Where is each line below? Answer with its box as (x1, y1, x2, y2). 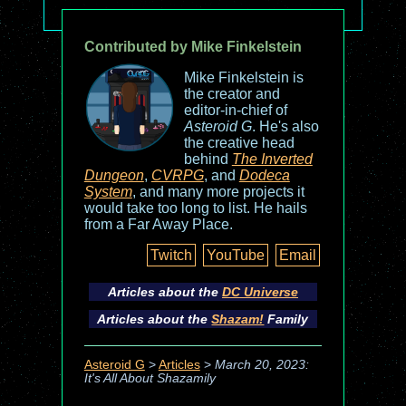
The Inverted (231, 151, 313, 167)
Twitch (150, 247, 193, 263)
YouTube (207, 247, 266, 263)
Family (264, 312, 309, 326)
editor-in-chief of (183, 102, 287, 118)
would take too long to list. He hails (83, 200, 307, 216)
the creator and (183, 86, 280, 101)
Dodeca (238, 168, 290, 183)
